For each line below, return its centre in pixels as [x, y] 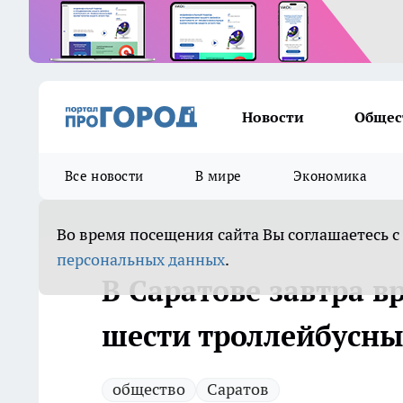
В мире [219, 176]
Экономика [330, 176]
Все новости [104, 176]
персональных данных [141, 260]
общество [149, 389]
